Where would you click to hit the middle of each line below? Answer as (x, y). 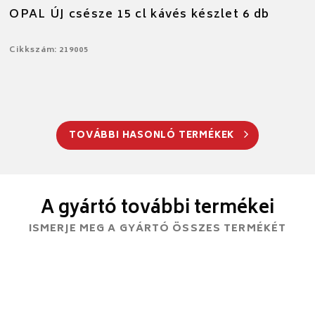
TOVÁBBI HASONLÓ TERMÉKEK (153, 136)
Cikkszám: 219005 (49, 50)
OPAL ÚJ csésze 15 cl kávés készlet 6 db (140, 14)
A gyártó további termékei (157, 208)
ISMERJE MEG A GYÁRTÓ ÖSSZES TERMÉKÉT (157, 229)
